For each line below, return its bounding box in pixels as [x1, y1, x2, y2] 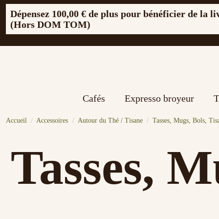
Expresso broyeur [125, 93, 194, 104]
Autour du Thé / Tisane [77, 117, 143, 124]
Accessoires [36, 117, 68, 124]
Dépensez [10, 8, 52, 19]
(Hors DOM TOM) [10, 19, 90, 30]
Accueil [6, 117, 27, 124]
